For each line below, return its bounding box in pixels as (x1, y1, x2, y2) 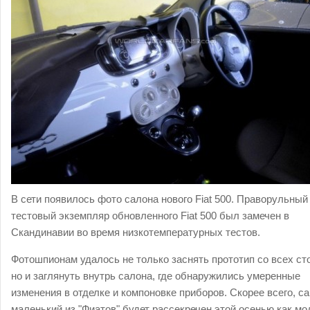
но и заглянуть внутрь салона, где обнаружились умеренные (11, 270, 300, 282)
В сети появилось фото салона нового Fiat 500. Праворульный (11, 193, 308, 205)
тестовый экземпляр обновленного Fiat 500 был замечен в (11, 210, 289, 221)
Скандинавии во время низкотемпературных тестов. (11, 226, 263, 238)
